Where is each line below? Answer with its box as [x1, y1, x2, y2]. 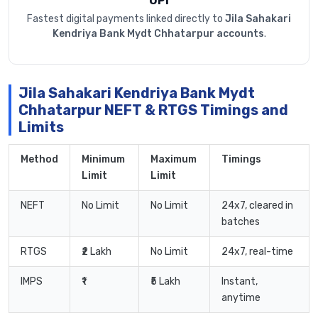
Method [21, 153, 58, 166]
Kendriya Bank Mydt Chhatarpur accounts [52, 28, 264, 40]
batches [221, 216, 260, 229]
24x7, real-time [221, 246, 293, 258]
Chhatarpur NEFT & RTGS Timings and [18, 102, 288, 119]
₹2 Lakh [82, 246, 111, 258]
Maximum [150, 153, 197, 166]
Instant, [221, 275, 258, 288]
